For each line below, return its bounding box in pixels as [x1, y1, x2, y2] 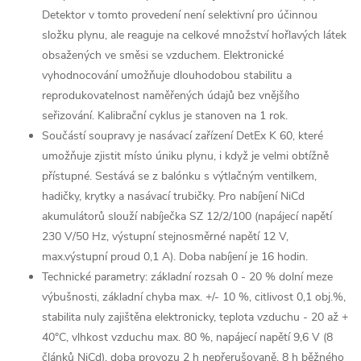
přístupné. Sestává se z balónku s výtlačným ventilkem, [42, 168, 317, 184]
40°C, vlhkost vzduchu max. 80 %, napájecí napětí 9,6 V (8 [42, 330, 333, 345]
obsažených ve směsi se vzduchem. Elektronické [42, 48, 284, 63]
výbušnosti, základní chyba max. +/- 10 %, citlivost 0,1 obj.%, [42, 289, 346, 305]
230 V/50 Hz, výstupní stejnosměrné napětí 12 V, [42, 229, 288, 244]
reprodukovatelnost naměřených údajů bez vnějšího [42, 88, 300, 103]
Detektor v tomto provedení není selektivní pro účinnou [42, 7, 317, 23]
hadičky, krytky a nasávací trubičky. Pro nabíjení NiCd [42, 189, 305, 204]
